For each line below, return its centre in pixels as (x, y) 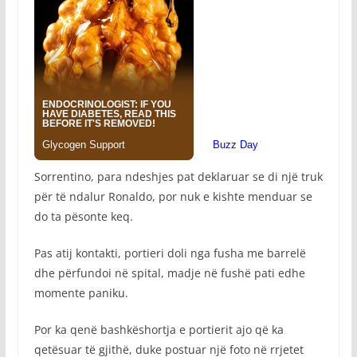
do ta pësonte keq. (83, 216)
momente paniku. (81, 293)
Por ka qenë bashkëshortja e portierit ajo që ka (159, 330)
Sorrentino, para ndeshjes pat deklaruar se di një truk (178, 177)
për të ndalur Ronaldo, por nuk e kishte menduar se (173, 196)
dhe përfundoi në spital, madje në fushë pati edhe (169, 273)
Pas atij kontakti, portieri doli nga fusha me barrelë (170, 253)
